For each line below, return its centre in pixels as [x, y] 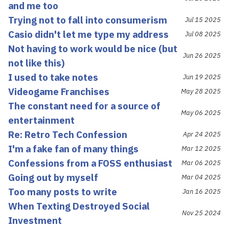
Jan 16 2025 [202, 191]
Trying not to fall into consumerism [88, 20]
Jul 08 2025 [203, 34]
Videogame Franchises [59, 91]
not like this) [37, 63]
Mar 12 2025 [201, 148]
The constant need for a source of [84, 106]
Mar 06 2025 [201, 163]
